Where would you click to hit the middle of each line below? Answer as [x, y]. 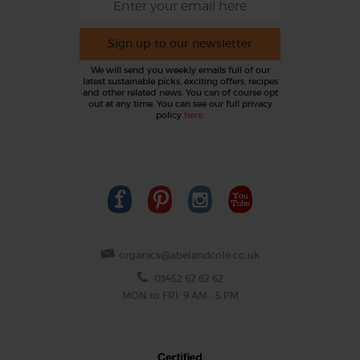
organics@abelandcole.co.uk [189, 256]
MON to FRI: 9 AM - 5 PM [180, 296]
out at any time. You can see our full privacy [180, 104]
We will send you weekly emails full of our [180, 70]
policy [170, 115]
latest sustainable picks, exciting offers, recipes [180, 82]
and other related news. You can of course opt [180, 93]
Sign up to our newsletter [180, 44]
